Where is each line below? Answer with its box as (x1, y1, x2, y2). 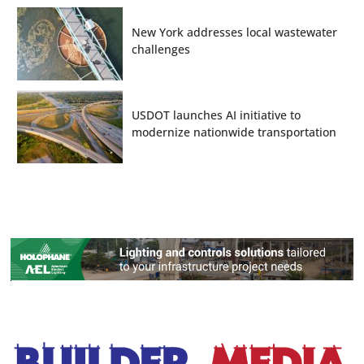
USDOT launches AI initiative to (132, 106, 301, 123)
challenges (132, 41, 190, 57)
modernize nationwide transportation (132, 123, 336, 140)
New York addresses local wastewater (132, 24, 337, 40)
